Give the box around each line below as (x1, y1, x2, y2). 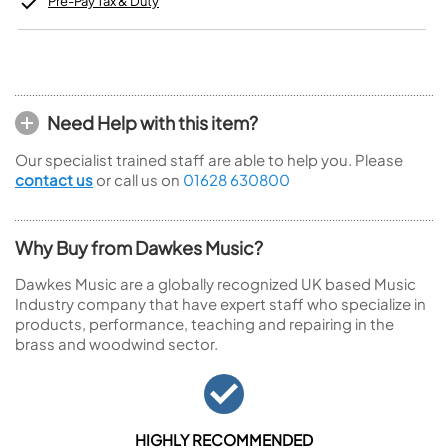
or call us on (93, 170, 183, 189)
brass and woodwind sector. (15, 334, 218, 353)
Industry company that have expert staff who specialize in (15, 294, 426, 313)
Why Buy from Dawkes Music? (15, 236, 263, 259)
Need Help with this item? (47, 111, 258, 134)
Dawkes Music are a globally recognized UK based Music (15, 274, 416, 293)
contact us (15, 170, 93, 189)
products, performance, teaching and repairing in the (15, 314, 394, 333)
